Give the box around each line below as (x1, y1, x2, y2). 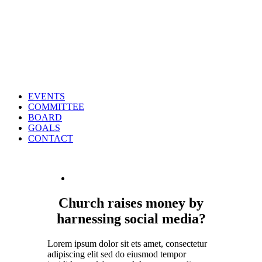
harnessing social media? (56, 211, 206, 226)
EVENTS (28, 91, 65, 101)
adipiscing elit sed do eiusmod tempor (47, 249, 187, 259)
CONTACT (28, 133, 73, 143)
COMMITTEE (28, 102, 84, 112)
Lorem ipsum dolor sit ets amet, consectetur (47, 238, 208, 249)
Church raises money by (58, 195, 204, 211)
